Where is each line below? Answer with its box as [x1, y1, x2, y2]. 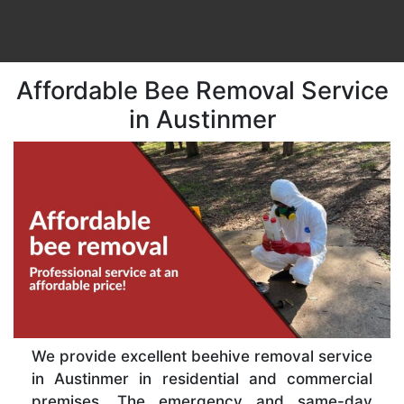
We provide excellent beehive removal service [32, 347, 372, 366]
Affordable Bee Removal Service [15, 75, 389, 106]
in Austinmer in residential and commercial [32, 370, 372, 389]
